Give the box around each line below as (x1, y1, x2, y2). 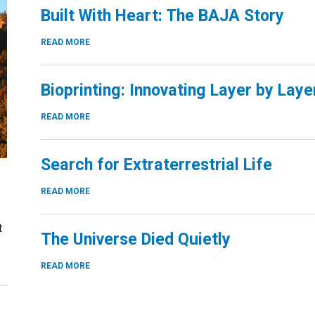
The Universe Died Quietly (41, 229, 231, 249)
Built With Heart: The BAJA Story (41, 6, 284, 25)
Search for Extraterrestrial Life (41, 155, 272, 174)
